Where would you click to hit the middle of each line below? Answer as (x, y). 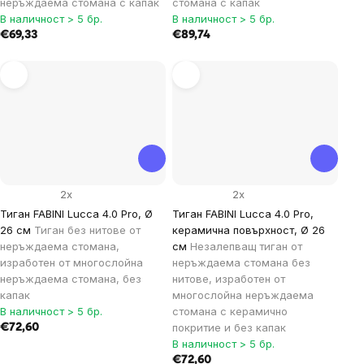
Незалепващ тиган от (246, 247)
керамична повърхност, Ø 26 (249, 230)
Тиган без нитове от (87, 230)
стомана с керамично (230, 312)
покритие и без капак (229, 328)
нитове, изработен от (229, 279)
